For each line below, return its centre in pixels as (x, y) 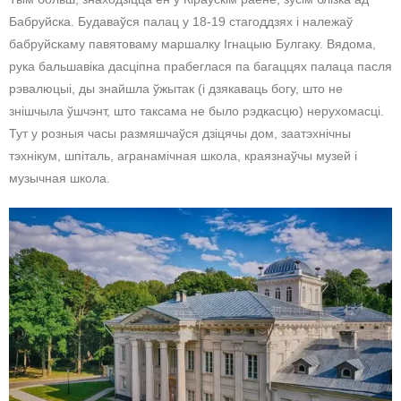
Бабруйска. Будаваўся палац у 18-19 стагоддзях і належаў (181, 22)
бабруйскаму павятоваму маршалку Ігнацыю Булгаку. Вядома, (192, 44)
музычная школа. (60, 179)
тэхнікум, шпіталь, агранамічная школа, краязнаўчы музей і (183, 156)
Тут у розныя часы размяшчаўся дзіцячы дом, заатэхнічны (180, 134)
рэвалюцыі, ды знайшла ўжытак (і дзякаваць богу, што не (176, 89)
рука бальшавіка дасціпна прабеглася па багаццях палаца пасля (200, 67)
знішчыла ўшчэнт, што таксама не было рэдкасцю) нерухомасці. (196, 111)
